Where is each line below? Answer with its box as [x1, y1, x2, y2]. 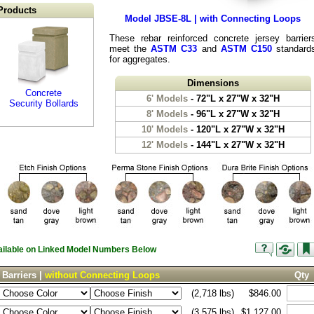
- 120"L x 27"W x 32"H [187, 124, 285, 135]
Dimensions [186, 78, 239, 88]
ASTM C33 [151, 43, 198, 54]
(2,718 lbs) [191, 288, 234, 299]
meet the [109, 43, 151, 54]
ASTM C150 [220, 43, 272, 54]
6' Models [146, 93, 188, 104]
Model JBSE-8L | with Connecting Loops [125, 13, 301, 24]
